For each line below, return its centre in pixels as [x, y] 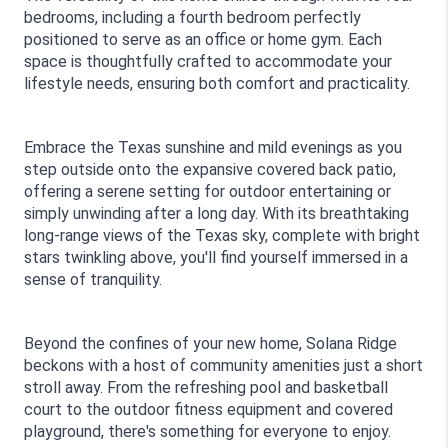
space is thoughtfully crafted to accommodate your [208, 61]
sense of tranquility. [93, 279]
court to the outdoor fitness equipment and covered [208, 409]
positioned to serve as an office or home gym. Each [203, 39]
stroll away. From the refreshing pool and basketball [206, 387]
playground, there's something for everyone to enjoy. [207, 431]
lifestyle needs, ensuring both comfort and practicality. [217, 83]
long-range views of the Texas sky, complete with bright [222, 235]
